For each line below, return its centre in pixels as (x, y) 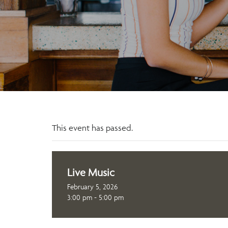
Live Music (91, 172)
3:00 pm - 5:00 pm (95, 197)
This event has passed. (92, 128)
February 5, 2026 (92, 187)
